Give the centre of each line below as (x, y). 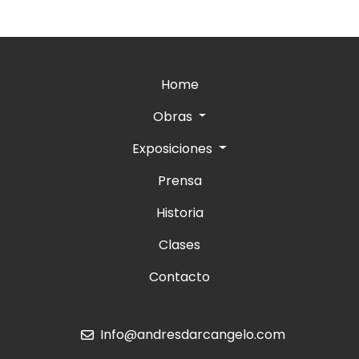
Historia (179, 212)
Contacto (179, 276)
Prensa (179, 180)
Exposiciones (174, 148)
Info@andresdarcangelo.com (192, 334)
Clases (179, 244)
